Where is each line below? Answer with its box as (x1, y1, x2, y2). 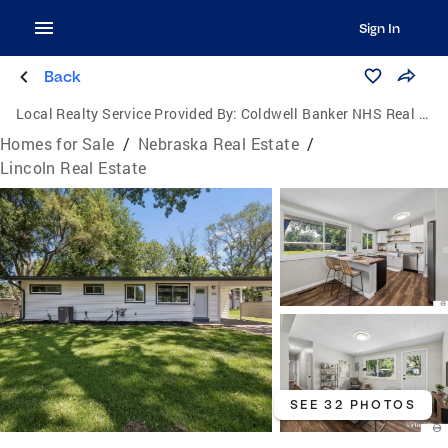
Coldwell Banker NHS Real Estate (240, 104, 419, 123)
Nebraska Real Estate (138, 133, 300, 154)
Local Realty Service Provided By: (16, 104, 238, 123)
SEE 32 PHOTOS (289, 397, 416, 413)
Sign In (358, 20, 400, 36)
